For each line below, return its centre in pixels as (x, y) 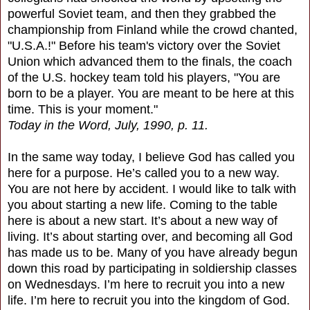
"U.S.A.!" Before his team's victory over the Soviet (144, 45)
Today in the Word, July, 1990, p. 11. (108, 125)
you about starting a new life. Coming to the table (143, 204)
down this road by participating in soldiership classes (152, 268)
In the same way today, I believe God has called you (151, 157)
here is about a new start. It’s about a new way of (143, 220)
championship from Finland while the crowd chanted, (153, 29)
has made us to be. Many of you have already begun (153, 252)
